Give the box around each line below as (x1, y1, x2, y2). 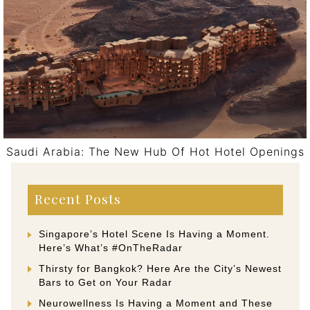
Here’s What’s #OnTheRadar (39, 242, 183, 254)
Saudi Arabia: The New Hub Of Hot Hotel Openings (6, 144, 304, 158)
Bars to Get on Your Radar (39, 276, 172, 288)
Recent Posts (34, 190, 121, 208)
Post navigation (20, 159, 183, 190)
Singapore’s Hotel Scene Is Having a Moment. (39, 228, 270, 240)
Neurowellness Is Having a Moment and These (39, 297, 273, 309)
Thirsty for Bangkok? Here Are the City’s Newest (39, 262, 282, 274)
